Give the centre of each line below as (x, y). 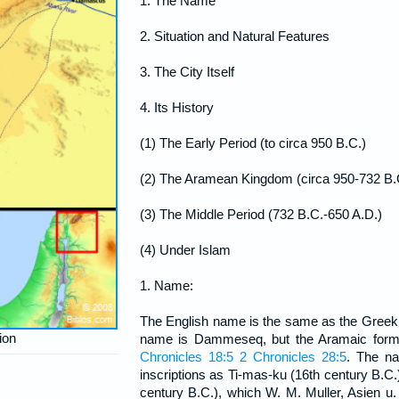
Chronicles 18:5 (187, 357)
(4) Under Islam (185, 250)
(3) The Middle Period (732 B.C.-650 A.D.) (261, 214)
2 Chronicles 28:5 (293, 357)
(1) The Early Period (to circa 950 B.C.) (253, 143)
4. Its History (177, 107)
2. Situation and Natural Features (235, 36)
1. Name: (167, 285)
